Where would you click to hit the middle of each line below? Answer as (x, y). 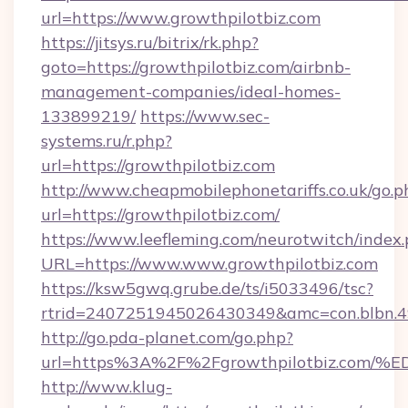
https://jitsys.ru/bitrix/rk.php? (150, 42)
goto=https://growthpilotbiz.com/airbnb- (196, 67)
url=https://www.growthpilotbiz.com (181, 18)
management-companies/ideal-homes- (191, 92)
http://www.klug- (107, 387)
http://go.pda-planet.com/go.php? (167, 337)
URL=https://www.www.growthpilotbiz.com (209, 264)
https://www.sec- (205, 116)
